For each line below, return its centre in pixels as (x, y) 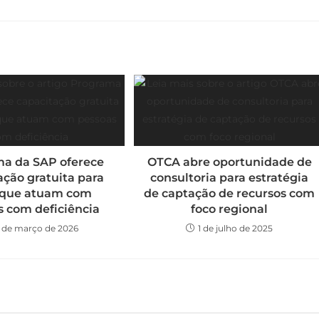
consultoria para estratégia (230, 178)
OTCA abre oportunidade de (229, 162)
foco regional (230, 209)
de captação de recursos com (230, 193)
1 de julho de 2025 (236, 228)
